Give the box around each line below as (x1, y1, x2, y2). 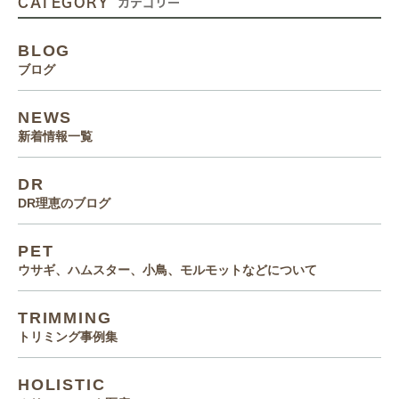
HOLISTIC (18, 376, 106, 394)
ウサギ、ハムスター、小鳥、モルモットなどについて (18, 263, 317, 277)
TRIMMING (18, 309, 112, 327)
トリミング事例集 (18, 330, 118, 344)
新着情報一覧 (18, 129, 93, 143)
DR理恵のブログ (18, 196, 110, 210)
